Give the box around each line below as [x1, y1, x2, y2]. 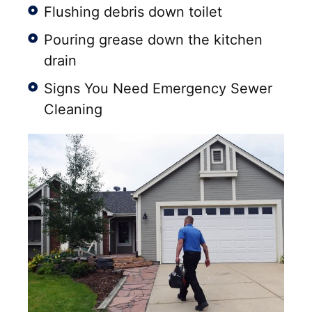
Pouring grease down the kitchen [43, 31, 263, 49]
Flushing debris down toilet [43, 3, 222, 21]
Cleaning [43, 101, 102, 118]
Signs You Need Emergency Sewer [43, 80, 272, 97]
